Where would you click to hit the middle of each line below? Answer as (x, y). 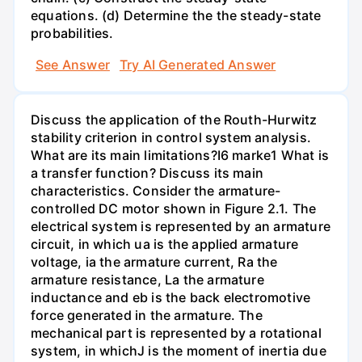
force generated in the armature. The (147, 315)
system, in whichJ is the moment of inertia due (179, 350)
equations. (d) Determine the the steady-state (176, 15)
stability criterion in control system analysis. (171, 137)
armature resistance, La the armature (147, 279)
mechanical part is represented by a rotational (176, 333)
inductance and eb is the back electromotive (171, 297)
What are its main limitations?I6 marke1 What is (180, 155)
